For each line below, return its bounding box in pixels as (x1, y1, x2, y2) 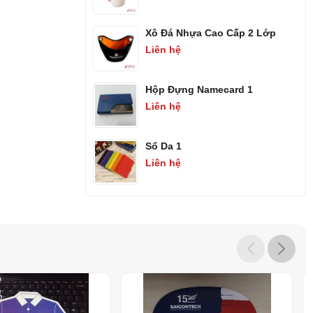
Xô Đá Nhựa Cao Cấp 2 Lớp (145, 27, 276, 38)
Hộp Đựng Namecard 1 (145, 84, 253, 95)
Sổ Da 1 (145, 140, 182, 152)
